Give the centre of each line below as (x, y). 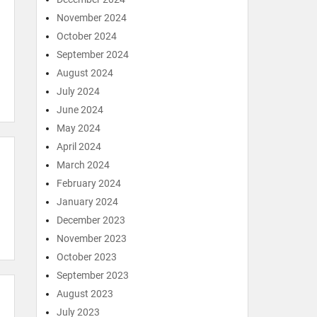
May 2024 (79, 128)
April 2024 (79, 146)
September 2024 (93, 54)
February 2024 (89, 183)
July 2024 (78, 91)
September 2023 (93, 275)
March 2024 (83, 165)
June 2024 (80, 110)
